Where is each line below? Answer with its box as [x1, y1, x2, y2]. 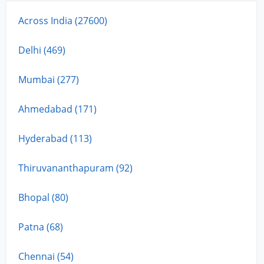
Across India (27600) [18, 14, 108, 27]
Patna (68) [18, 220, 64, 233]
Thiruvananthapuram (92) [18, 161, 133, 174]
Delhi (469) [18, 43, 66, 57]
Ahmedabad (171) [18, 102, 97, 115]
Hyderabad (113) [18, 131, 93, 145]
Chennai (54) [18, 249, 74, 263]
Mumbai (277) [18, 72, 80, 86]
